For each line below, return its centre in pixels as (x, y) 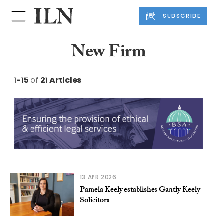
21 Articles (61, 80)
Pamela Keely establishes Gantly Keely (140, 191)
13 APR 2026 (98, 177)
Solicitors (94, 201)
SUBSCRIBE (182, 16)
